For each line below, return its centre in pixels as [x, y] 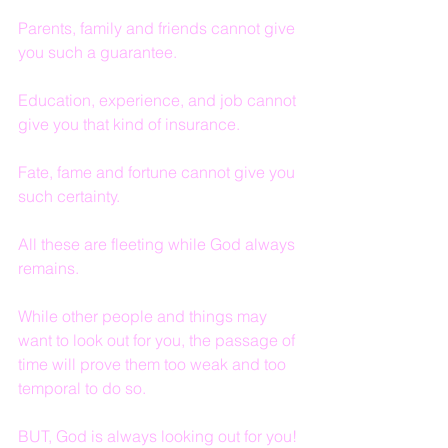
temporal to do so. [82, 388]
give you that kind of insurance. [129, 124]
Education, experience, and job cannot [159, 100]
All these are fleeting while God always [158, 244]
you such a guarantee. [97, 52]
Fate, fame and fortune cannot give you [158, 172]
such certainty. [69, 196]
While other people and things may [144, 316]
